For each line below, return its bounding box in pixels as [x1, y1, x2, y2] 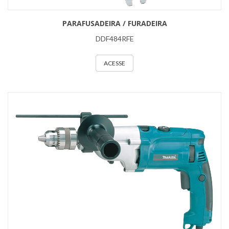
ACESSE [104, 59, 125, 67]
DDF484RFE [95, 34, 134, 43]
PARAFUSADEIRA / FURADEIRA [62, 18, 167, 28]
